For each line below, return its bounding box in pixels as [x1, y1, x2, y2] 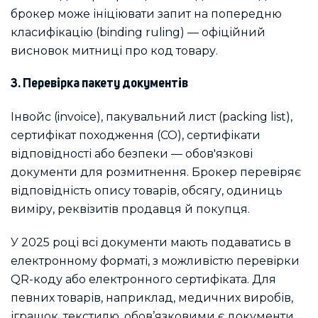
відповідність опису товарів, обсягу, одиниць [11, 184, 283, 198]
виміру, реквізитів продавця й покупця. [11, 202, 253, 216]
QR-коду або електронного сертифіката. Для [11, 272, 276, 286]
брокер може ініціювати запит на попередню [11, 7, 282, 21]
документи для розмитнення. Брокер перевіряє [11, 165, 301, 180]
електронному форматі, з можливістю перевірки [11, 253, 300, 268]
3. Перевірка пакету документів [11, 77, 188, 91]
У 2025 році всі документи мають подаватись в [11, 235, 291, 249]
